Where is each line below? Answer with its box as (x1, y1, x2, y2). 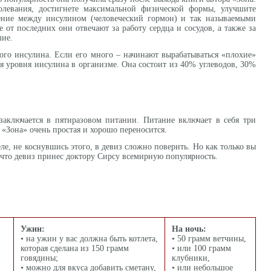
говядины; (21, 253, 58, 263)
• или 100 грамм (172, 244, 231, 253)
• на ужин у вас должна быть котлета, (21, 234, 158, 243)
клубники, (172, 253, 210, 263)
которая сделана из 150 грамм (21, 244, 129, 253)
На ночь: (172, 224, 206, 233)
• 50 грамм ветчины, (172, 234, 246, 243)
